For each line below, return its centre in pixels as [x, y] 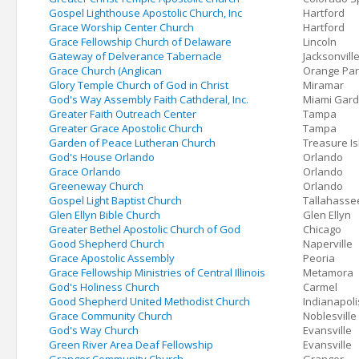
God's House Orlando [102, 157]
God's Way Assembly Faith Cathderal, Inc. [149, 99]
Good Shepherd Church [107, 244]
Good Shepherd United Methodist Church [149, 301]
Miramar [323, 85]
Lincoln [320, 42]
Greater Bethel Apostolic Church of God [145, 229]
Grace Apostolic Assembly [112, 258]
